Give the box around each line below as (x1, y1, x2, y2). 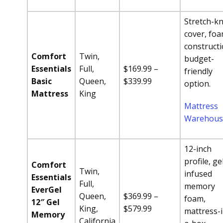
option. (184, 78, 211, 89)
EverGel (31, 184, 62, 195)
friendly (184, 66, 213, 77)
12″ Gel (31, 197, 60, 208)
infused (184, 168, 212, 179)
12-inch (184, 143, 212, 154)
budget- (184, 53, 214, 64)
